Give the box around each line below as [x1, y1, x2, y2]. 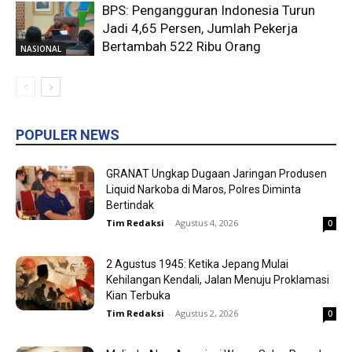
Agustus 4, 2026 [175, 216, 238, 229]
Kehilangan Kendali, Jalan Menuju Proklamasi [106, 273, 329, 286]
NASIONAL [20, 42, 61, 54]
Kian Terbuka [106, 288, 170, 302]
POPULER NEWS [16, 126, 119, 143]
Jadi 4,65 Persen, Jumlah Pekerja [102, 20, 298, 36]
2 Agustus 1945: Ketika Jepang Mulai [106, 257, 288, 270]
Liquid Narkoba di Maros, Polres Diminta [106, 182, 301, 196]
